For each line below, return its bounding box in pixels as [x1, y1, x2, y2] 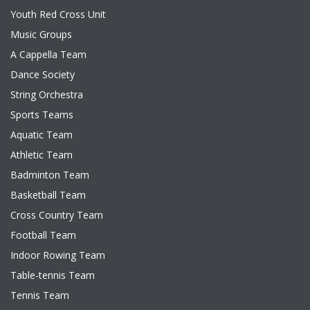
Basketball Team [10, 188, 86, 201]
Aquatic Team [10, 128, 73, 141]
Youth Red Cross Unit [10, 8, 106, 21]
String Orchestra [10, 88, 83, 101]
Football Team [10, 228, 76, 241]
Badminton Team [10, 168, 89, 181]
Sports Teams [10, 108, 73, 121]
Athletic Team [10, 148, 73, 161]
